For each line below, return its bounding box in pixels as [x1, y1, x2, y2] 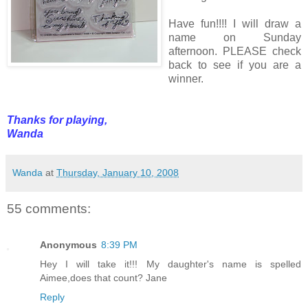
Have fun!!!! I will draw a [168, 18, 301, 30]
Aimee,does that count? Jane [40, 272, 167, 283]
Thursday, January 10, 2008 [56, 167, 179, 179]
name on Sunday [168, 32, 301, 44]
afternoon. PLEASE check [168, 45, 301, 58]
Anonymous [40, 239, 97, 250]
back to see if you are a [168, 59, 301, 71]
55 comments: [7, 201, 91, 217]
